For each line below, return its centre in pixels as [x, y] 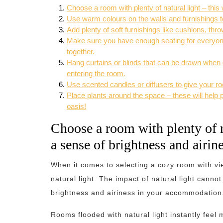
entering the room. [96, 73]
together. [81, 52]
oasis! [76, 106]
